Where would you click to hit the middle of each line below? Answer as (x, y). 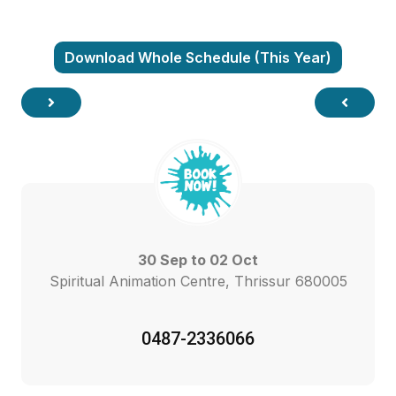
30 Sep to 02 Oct (198, 259)
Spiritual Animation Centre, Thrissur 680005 (198, 281)
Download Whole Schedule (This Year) (198, 57)
